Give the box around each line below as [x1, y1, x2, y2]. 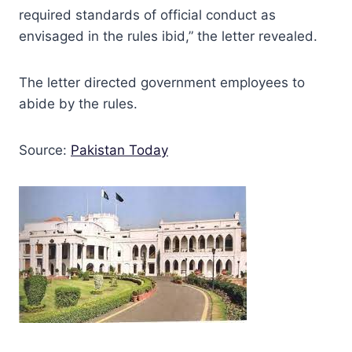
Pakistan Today [71, 141, 168, 158]
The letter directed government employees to [19, 74, 305, 90]
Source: [19, 141, 71, 158]
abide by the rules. [19, 95, 137, 112]
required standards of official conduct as [19, 6, 276, 23]
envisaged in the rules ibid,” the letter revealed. [19, 27, 317, 44]
